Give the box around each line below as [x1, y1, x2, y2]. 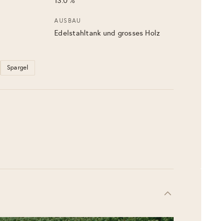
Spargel [6, 64, 29, 72]
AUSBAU [54, 17, 81, 24]
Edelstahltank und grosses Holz [54, 29, 160, 37]
